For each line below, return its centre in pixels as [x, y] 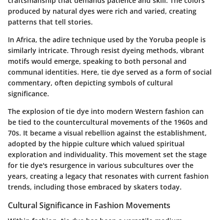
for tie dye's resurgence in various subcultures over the [101, 165]
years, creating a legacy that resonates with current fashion [108, 176]
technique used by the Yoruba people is [138, 39]
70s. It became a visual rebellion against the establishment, [107, 133]
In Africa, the [30, 39]
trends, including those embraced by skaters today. [95, 187]
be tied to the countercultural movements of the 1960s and [108, 122]
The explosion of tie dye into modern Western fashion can [106, 111]
